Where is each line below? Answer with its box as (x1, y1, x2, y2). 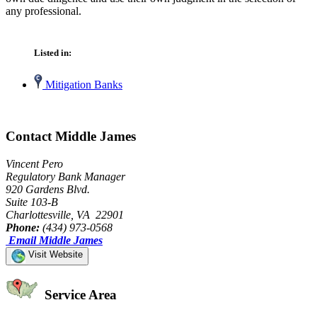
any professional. (6, 4, 81, 17)
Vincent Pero (6, 157, 63, 170)
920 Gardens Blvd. (6, 183, 90, 195)
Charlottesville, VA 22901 (6, 208, 124, 221)
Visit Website (25, 248, 83, 260)
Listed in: (34, 47, 71, 59)
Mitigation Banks (42, 79, 122, 91)
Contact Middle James (6, 128, 136, 144)
